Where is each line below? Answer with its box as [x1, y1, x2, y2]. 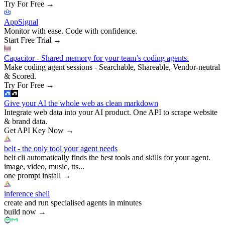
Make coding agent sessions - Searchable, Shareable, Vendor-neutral [4, 62, 220, 71]
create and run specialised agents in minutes [4, 198, 142, 207]
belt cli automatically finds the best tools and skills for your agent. [4, 153, 210, 162]
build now [4, 207, 36, 216]
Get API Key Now [4, 126, 64, 135]
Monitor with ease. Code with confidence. [4, 26, 137, 35]
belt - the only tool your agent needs [4, 144, 118, 153]
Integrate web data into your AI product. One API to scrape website [4, 107, 217, 117]
